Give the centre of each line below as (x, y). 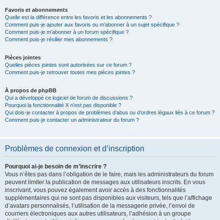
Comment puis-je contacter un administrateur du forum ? (72, 120)
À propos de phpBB (31, 90)
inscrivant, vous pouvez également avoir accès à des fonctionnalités (95, 190)
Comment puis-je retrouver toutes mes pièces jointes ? (70, 72)
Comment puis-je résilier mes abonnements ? (59, 39)
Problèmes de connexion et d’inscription (75, 149)
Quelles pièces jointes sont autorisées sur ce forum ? (68, 65)
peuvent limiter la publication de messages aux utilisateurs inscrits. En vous (105, 182)
